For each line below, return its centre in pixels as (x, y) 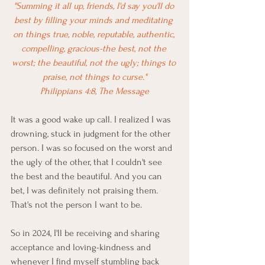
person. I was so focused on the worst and (93, 148)
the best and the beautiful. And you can (88, 177)
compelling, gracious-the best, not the (95, 49)
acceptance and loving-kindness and (82, 248)
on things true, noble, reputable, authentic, (95, 35)
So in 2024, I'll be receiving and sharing (86, 233)
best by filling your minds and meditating (95, 20)
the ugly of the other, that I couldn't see (88, 162)
